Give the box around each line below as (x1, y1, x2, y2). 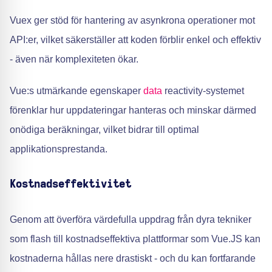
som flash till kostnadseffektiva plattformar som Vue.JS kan (10, 234, 260, 244)
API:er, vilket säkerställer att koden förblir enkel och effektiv (10, 35, 261, 45)
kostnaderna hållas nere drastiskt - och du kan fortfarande (10, 253, 256, 263)
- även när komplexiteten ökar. (10, 54, 138, 64)
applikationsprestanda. (10, 144, 107, 154)
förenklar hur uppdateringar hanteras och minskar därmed (10, 105, 256, 115)
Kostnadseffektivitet (10, 179, 131, 190)
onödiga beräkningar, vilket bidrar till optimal (10, 124, 199, 135)
